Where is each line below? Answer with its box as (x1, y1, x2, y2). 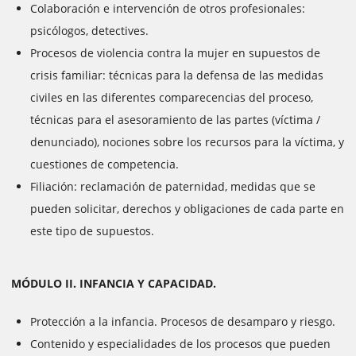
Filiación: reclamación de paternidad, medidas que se (30, 179, 315, 194)
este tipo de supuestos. (30, 223, 154, 238)
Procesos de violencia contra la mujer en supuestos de (30, 45, 320, 60)
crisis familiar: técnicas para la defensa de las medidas (30, 68, 323, 83)
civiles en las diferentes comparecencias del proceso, (30, 90, 313, 105)
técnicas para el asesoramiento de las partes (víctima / (30, 112, 320, 127)
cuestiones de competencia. (30, 157, 179, 172)
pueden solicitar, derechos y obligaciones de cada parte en (30, 201, 344, 216)
